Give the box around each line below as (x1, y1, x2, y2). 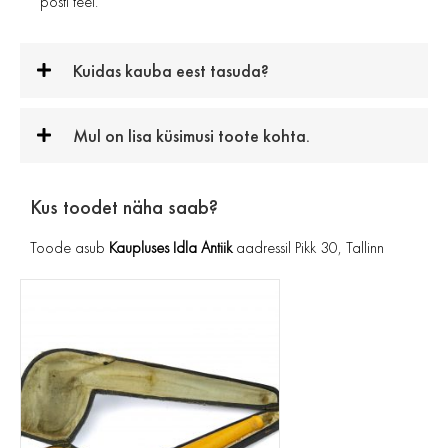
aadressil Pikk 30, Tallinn (232, 237, 384, 259)
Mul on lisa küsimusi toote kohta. (73, 124, 310, 148)
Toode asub (30, 237, 109, 259)
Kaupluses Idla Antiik (109, 237, 232, 259)
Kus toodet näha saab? (30, 194, 218, 221)
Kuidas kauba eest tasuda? (73, 59, 269, 83)
